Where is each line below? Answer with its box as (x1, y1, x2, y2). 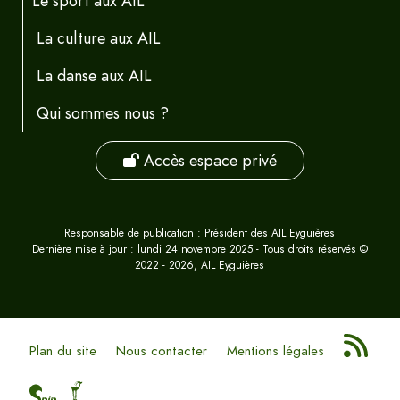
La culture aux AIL (37, 26, 161, 50)
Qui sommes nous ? (37, 101, 169, 125)
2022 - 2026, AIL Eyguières (135, 257, 265, 274)
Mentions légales (227, 341, 325, 362)
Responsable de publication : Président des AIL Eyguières (64, 225, 336, 242)
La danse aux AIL (37, 63, 152, 87)
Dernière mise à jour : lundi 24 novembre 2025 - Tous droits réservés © (31, 241, 368, 258)
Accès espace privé (138, 148, 277, 172)
